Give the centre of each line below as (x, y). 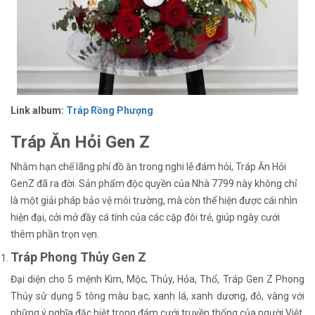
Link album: (38, 111)
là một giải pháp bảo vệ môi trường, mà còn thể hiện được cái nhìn (154, 201)
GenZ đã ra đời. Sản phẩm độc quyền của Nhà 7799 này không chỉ (154, 184)
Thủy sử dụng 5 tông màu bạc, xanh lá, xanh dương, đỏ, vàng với (157, 296)
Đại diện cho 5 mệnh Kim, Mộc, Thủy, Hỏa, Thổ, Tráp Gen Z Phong (157, 279)
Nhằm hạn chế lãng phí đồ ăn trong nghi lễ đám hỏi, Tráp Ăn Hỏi (148, 167)
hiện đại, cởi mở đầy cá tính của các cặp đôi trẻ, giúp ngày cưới (145, 218)
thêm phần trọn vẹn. (55, 234)
